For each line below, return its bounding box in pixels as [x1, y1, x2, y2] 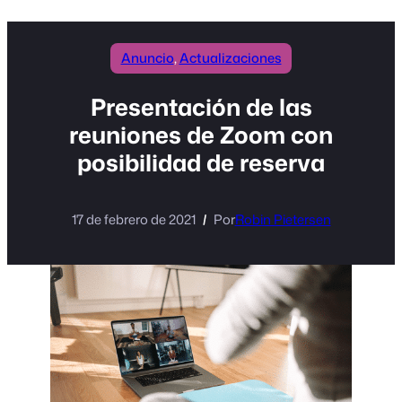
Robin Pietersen [234, 210, 331, 230]
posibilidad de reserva [77, 146, 325, 179]
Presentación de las [90, 91, 312, 124]
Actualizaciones [179, 48, 282, 67]
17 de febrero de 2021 [71, 210, 196, 230]
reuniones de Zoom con [69, 118, 333, 152]
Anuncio [120, 48, 174, 67]
